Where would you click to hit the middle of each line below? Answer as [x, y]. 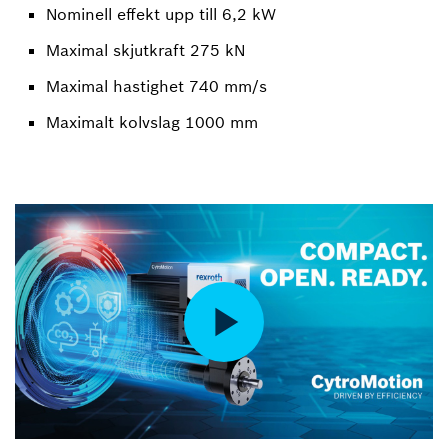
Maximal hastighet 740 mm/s [156, 86]
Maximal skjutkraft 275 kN [145, 50]
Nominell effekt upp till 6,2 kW [161, 14]
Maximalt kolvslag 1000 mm [152, 122]
